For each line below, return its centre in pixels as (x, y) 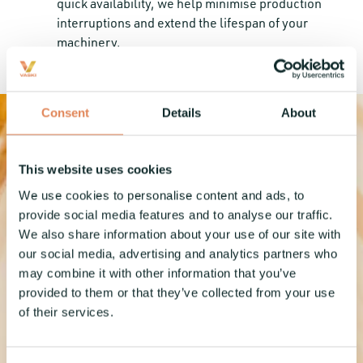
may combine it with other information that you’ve (158, 273)
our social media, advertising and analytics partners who (178, 253)
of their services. (66, 312)
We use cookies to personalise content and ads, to (162, 195)
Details (181, 113)
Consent (65, 113)
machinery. (89, 42)
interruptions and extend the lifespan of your (182, 23)
